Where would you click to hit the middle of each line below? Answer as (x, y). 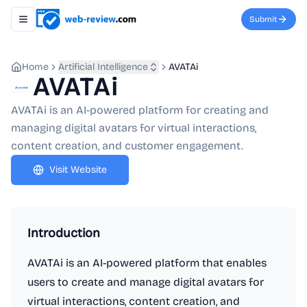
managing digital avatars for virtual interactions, (134, 128)
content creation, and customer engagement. (127, 146)
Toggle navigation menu (75, 25)
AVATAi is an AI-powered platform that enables (147, 263)
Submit (263, 19)
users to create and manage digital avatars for (146, 282)
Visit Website (78, 170)
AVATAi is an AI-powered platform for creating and (140, 110)
